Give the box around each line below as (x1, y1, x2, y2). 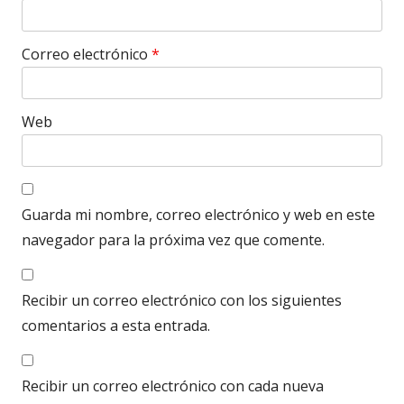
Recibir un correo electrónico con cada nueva (22, 375, 324, 396)
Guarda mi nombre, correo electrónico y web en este (22, 204, 375, 225)
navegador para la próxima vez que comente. (22, 229, 325, 250)
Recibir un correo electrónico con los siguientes (22, 289, 342, 310)
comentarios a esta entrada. (22, 315, 210, 335)
